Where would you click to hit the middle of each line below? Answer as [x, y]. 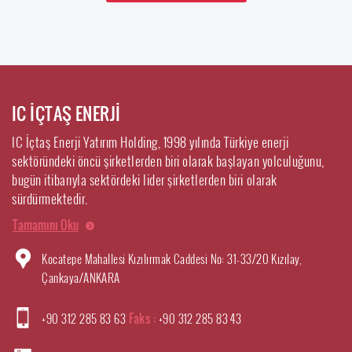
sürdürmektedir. [50, 198]
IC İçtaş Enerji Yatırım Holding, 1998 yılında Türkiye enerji [150, 141]
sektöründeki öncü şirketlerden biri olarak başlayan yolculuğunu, [168, 160]
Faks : [143, 318]
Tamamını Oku [46, 224]
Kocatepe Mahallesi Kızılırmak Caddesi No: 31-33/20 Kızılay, [172, 258]
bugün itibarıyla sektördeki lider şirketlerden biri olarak [145, 179]
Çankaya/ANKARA [81, 277]
